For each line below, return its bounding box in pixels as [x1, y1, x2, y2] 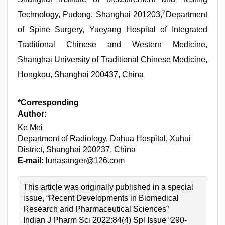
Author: [18, 109, 47, 118]
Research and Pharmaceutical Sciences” [23, 205, 169, 213]
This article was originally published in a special [23, 183, 193, 191]
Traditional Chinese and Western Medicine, [18, 40, 207, 49]
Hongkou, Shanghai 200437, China [18, 70, 144, 79]
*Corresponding [18, 98, 79, 107]
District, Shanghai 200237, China [18, 145, 136, 154]
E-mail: [18, 156, 44, 165]
